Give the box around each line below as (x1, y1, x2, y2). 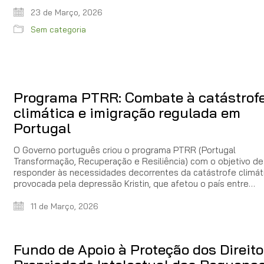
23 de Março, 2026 (28, 6, 103, 18)
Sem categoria (31, 24, 86, 35)
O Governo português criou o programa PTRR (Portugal (14, 144, 236, 156)
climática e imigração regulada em (14, 104, 240, 122)
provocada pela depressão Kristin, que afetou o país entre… (14, 178, 255, 190)
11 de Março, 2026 (28, 201, 98, 212)
